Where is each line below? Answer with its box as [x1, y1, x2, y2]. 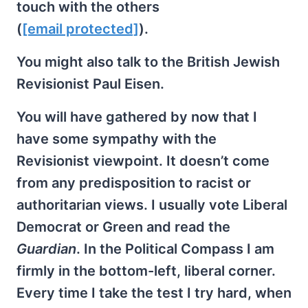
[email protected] [22, 20, 139, 37]
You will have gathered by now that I [16, 108, 257, 125]
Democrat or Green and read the [16, 218, 230, 235]
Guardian [16, 240, 76, 257]
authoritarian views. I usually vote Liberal [16, 196, 287, 213]
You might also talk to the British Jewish [16, 53, 280, 70]
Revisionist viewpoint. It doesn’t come [16, 152, 269, 169]
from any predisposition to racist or [16, 174, 251, 191]
